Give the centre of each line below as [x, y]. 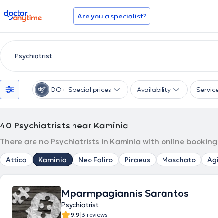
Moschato [179, 160]
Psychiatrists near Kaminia [71, 125]
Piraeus [137, 160]
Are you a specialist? [112, 16]
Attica [16, 160]
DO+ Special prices [81, 90]
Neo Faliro [96, 160]
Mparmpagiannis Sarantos [125, 193]
